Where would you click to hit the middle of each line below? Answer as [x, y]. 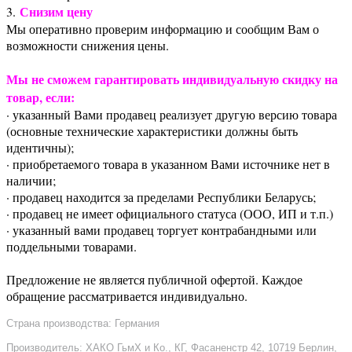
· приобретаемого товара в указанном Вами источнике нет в [168, 163]
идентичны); [40, 147]
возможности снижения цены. [88, 45]
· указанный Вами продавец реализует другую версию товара [172, 114]
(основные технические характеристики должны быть [152, 130]
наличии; [31, 180]
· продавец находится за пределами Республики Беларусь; [161, 196]
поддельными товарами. [71, 246]
